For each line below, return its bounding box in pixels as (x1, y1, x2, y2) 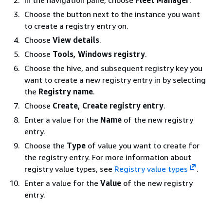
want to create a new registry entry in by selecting (24, 74, 206, 85)
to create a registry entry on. (24, 20, 128, 31)
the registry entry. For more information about (24, 152, 191, 162)
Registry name (38, 86, 93, 96)
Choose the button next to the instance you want (24, 9, 200, 19)
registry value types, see (24, 163, 114, 174)
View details (53, 35, 99, 45)
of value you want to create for (86, 140, 200, 150)
